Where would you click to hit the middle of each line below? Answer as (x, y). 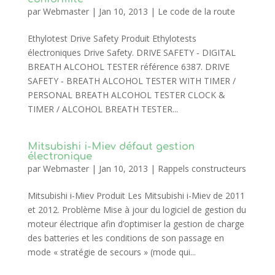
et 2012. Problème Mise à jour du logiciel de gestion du (137, 210)
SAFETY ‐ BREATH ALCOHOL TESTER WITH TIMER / (131, 81)
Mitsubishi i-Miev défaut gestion (111, 147)
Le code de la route (196, 11)
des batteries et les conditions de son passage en (126, 238)
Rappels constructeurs (202, 168)
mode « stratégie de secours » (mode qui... (111, 252)
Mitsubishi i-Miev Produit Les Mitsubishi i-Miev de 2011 (136, 196)
